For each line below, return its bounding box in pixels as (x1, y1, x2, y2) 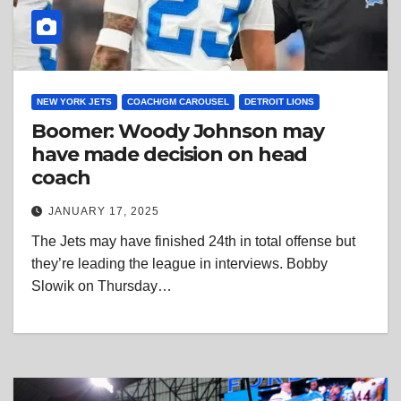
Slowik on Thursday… (31, 278, 172, 294)
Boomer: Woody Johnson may (31, 119, 324, 144)
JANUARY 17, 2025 (48, 205, 159, 218)
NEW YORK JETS (37, 97, 112, 107)
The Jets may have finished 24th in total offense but (31, 234, 355, 250)
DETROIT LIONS (244, 97, 314, 107)
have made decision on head (31, 142, 308, 167)
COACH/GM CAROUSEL (127, 97, 229, 107)
